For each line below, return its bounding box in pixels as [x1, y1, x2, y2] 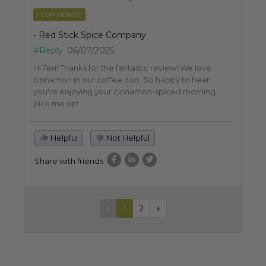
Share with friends [34, 156, 103, 166]
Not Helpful [104, 132, 150, 142]
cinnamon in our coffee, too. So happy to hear [33, 74, 210, 84]
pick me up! [33, 98, 78, 108]
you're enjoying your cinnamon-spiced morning [33, 86, 216, 96]
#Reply [33, 45, 63, 56]
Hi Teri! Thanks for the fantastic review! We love [33, 62, 211, 72]
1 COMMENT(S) [36, 10, 83, 18]
